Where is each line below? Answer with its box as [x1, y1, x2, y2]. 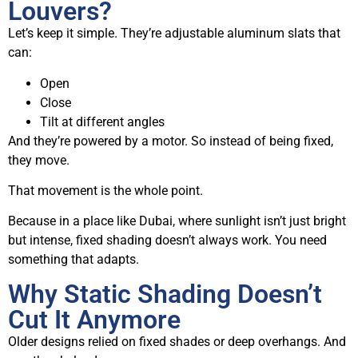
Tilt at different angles [40, 113, 165, 129]
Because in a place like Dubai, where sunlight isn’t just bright [8, 213, 346, 229]
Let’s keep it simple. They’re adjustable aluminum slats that [8, 26, 340, 42]
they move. [8, 152, 70, 168]
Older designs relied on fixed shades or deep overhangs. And [8, 333, 346, 349]
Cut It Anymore [8, 304, 181, 335]
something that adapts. [8, 252, 139, 268]
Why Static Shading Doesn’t [8, 278, 322, 309]
